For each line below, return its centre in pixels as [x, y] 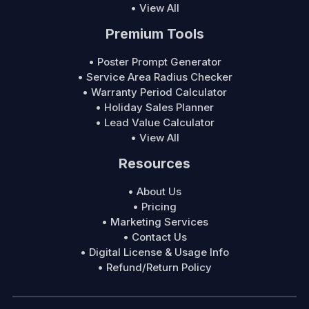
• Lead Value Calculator [154, 123]
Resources [154, 164]
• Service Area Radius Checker [154, 77]
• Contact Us [154, 237]
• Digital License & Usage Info [154, 252]
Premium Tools [154, 34]
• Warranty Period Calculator [154, 92]
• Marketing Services [154, 222]
